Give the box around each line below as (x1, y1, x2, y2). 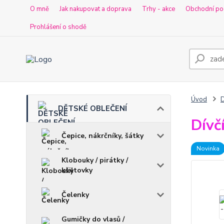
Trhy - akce (142, 4, 175, 13)
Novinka (196, 144, 219, 152)
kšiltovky (61, 165, 92, 175)
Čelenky (61, 190, 89, 199)
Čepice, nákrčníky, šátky (61, 131, 143, 140)
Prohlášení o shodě (30, 22, 86, 31)
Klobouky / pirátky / (61, 155, 128, 165)
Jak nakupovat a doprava (59, 4, 131, 13)
